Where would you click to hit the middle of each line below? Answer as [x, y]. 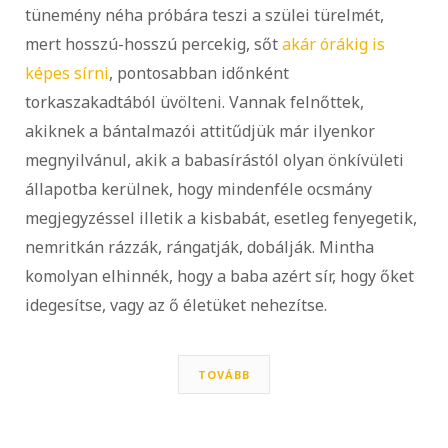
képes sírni [67, 72]
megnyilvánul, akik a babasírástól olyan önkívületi [214, 159]
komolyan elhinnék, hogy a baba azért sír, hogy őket [219, 275]
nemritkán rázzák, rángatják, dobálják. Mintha [199, 246]
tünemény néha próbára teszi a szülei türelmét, [204, 14]
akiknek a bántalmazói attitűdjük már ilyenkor [200, 130]
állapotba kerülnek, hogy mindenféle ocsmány [198, 188]
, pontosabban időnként [199, 72]
